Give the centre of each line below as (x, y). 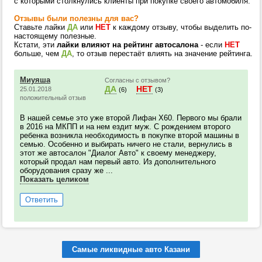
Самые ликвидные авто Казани (131, 249)
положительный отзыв (53, 98)
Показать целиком (54, 179)
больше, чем (38, 54)
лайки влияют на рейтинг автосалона (127, 45)
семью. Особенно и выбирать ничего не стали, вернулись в (126, 144)
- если (211, 45)
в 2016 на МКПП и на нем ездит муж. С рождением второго (125, 127)
